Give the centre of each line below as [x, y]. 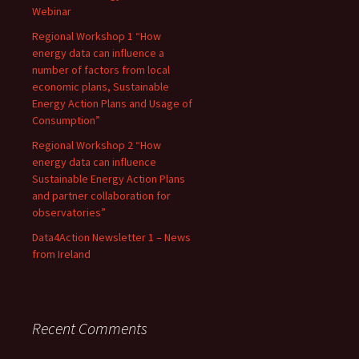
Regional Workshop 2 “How [97, 145]
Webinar [52, 11]
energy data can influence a [98, 53]
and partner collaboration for [101, 196]
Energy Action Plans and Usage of [112, 103]
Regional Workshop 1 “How [97, 36]
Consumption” [66, 120]
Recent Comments [90, 328]
